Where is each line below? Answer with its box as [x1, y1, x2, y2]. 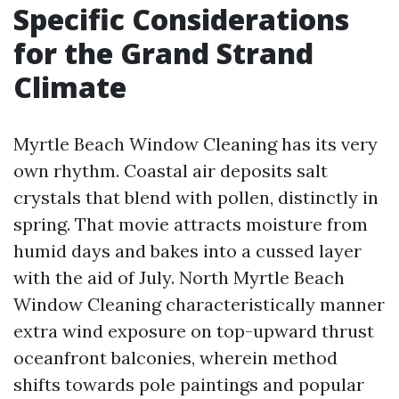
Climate [13, 68, 126, 106]
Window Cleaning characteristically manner [13, 293, 385, 315]
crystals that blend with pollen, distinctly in [13, 186, 379, 208]
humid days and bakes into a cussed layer [13, 240, 362, 262]
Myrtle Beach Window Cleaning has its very [13, 133, 378, 155]
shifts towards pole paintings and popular [13, 373, 364, 395]
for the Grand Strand [13, 34, 313, 72]
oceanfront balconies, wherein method [13, 346, 338, 369]
